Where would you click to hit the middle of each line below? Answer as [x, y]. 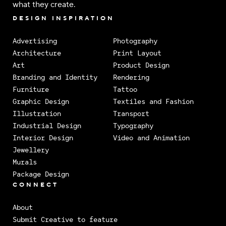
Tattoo [125, 89]
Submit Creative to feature [65, 219]
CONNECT [36, 185]
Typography [133, 126]
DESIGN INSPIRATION [64, 18]
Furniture [31, 89]
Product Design [141, 65]
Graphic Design [41, 101]
